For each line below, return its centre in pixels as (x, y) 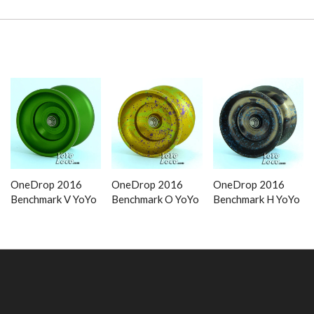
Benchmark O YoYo (156, 199)
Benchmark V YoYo (53, 199)
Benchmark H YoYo (256, 199)
